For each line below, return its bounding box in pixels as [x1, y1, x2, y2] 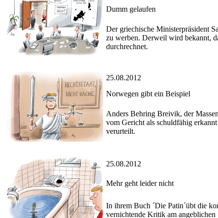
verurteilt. [106, 127, 135, 136]
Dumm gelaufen [106, 5, 156, 14]
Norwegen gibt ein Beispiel [106, 90, 190, 98]
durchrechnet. [106, 42, 148, 51]
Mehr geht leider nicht [106, 179, 174, 188]
